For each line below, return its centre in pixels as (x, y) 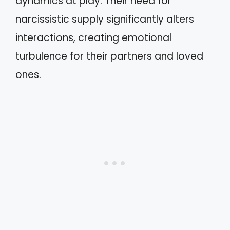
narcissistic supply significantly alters (105, 19)
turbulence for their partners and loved (109, 56)
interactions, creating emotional (93, 38)
